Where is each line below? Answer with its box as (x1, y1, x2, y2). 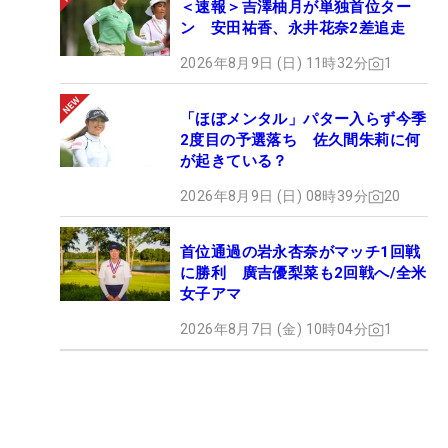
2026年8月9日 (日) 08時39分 (180, 188, 368, 205)
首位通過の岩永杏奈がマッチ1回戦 (180, 243, 421, 262)
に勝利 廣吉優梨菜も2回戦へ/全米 (180, 264, 427, 283)
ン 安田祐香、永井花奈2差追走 (180, 19, 405, 38)
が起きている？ (180, 152, 288, 171)
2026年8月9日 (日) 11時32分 (180, 55, 368, 72)
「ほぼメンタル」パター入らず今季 (180, 110, 427, 129)
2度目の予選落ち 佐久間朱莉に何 (180, 131, 421, 150)
